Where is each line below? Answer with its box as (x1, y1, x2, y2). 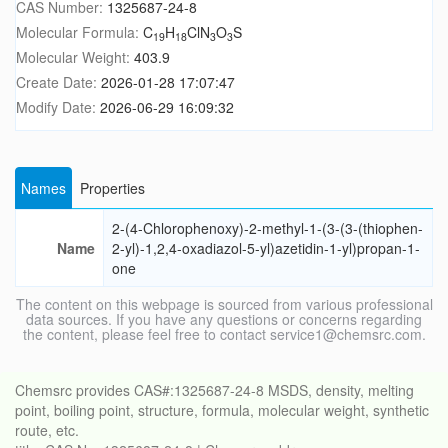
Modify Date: (16, 97, 100, 118)
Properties (80, 178, 145, 199)
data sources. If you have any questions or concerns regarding (26, 309, 422, 330)
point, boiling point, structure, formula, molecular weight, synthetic (15, 400, 429, 421)
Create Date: (16, 72, 101, 93)
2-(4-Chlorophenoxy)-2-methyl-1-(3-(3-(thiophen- (112, 218, 423, 239)
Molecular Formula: (16, 22, 143, 43)
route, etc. (15, 420, 79, 441)
